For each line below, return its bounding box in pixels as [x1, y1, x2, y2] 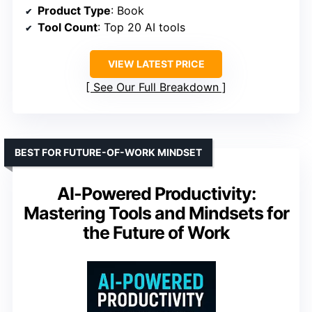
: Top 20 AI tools [97, 20, 185, 35]
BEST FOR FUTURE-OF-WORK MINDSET [15, 146, 202, 159]
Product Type [38, 3, 111, 18]
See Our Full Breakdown [93, 80, 219, 95]
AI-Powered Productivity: [56, 183, 256, 205]
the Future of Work [82, 222, 230, 244]
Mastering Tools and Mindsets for [23, 203, 289, 224]
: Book [111, 3, 144, 18]
